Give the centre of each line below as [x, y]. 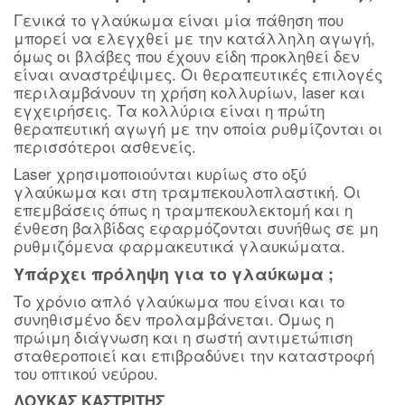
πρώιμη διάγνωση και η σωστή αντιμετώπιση [183, 337]
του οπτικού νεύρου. [86, 373]
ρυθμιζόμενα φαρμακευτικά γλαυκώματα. [179, 245]
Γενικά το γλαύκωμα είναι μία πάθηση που [179, 19]
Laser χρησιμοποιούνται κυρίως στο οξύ [160, 173]
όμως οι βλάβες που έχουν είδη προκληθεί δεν [187, 56]
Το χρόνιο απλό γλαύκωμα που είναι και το [179, 301]
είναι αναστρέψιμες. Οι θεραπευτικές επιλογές [198, 74]
